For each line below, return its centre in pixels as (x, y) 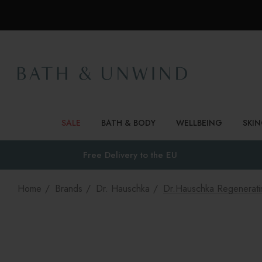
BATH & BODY (128, 123)
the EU (164, 155)
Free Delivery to (117, 155)
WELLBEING (199, 123)
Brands (69, 189)
